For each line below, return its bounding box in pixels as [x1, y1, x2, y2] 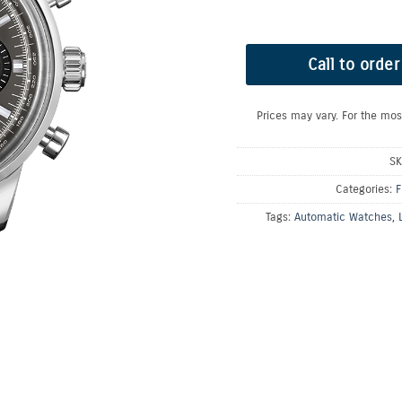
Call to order [308, 55, 400, 75]
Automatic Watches [293, 210, 392, 224]
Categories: [336, 182, 396, 197]
